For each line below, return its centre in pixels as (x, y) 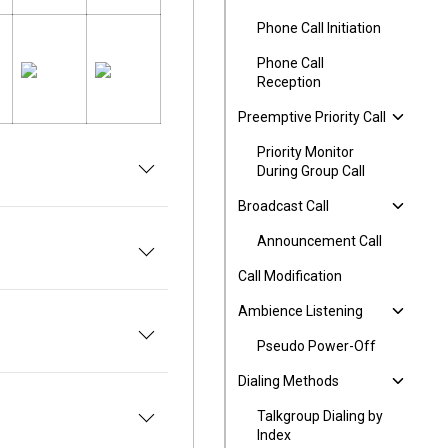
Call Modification (290, 276)
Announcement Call (319, 241)
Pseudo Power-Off (316, 346)
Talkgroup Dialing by (320, 416)
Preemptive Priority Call (312, 117)
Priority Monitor (305, 152)
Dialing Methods (288, 381)
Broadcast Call (283, 206)
